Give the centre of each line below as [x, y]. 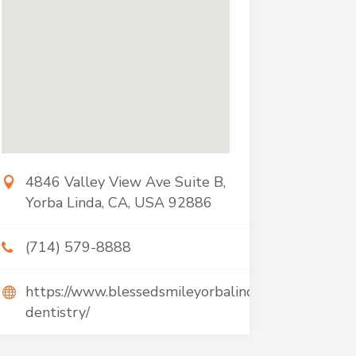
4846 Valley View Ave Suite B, [125, 182]
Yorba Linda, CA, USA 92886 [118, 203]
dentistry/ [57, 312]
